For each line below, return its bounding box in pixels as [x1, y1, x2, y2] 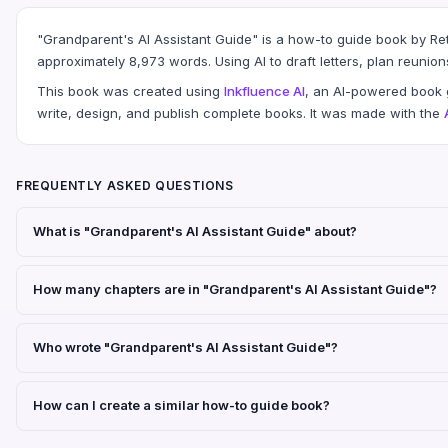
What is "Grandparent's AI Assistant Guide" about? [33, 223, 357, 240]
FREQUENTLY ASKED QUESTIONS [16, 177, 234, 193]
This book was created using [37, 82, 224, 99]
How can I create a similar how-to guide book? [33, 397, 330, 414]
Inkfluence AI [224, 82, 305, 99]
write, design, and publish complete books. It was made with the [37, 104, 444, 121]
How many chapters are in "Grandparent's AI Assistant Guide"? [33, 281, 437, 298]
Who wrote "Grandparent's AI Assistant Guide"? [33, 339, 338, 356]
